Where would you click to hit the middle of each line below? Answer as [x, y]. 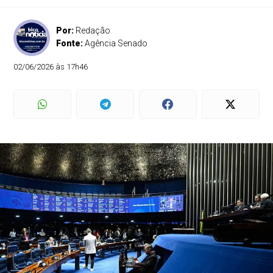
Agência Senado [116, 43]
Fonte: [71, 43]
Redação [93, 30]
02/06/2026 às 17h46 [51, 67]
